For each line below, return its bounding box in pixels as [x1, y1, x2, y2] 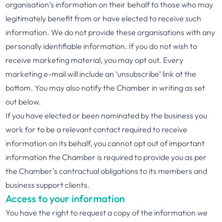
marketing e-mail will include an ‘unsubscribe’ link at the [5, 69, 197, 79]
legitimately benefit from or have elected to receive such [5, 13, 202, 23]
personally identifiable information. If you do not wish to [5, 41, 198, 51]
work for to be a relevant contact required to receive [5, 124, 188, 134]
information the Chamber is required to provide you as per [5, 152, 207, 162]
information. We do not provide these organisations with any [5, 27, 216, 37]
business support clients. [5, 180, 90, 190]
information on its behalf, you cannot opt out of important [5, 138, 205, 148]
